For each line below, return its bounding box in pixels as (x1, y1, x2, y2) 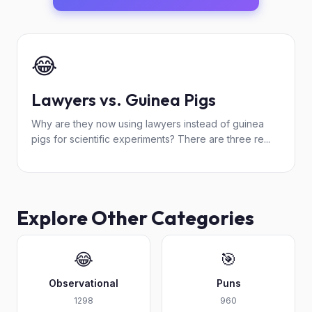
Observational (49, 277, 118, 289)
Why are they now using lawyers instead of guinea (31, 118, 264, 130)
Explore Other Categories (17, 205, 254, 230)
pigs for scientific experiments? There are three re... (31, 133, 270, 145)
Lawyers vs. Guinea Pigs (31, 89, 216, 110)
